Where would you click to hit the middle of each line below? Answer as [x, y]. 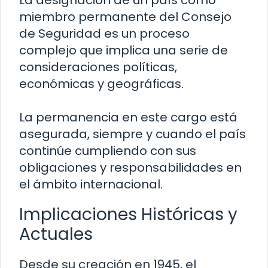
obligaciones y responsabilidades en [130, 167]
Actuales [56, 234]
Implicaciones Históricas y [128, 214]
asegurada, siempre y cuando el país [133, 134]
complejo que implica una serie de [124, 50]
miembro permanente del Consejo [125, 16]
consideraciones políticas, [98, 67]
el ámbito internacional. [91, 184]
